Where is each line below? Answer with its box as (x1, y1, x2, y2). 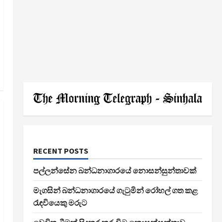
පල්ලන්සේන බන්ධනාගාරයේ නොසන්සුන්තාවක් (33, 165, 198, 175)
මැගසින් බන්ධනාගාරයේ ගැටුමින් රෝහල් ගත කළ (33, 185, 198, 195)
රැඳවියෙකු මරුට (33, 197, 87, 208)
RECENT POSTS (33, 145, 88, 156)
